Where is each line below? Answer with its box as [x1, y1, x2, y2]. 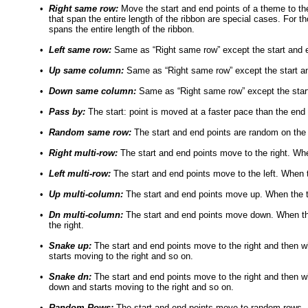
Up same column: [49, 65, 124, 76]
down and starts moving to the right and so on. [49, 282, 234, 292]
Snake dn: [49, 272, 91, 282]
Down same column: [49, 86, 136, 96]
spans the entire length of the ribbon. [49, 24, 195, 34]
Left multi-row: [49, 168, 111, 179]
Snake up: [49, 241, 91, 251]
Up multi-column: [49, 189, 123, 199]
